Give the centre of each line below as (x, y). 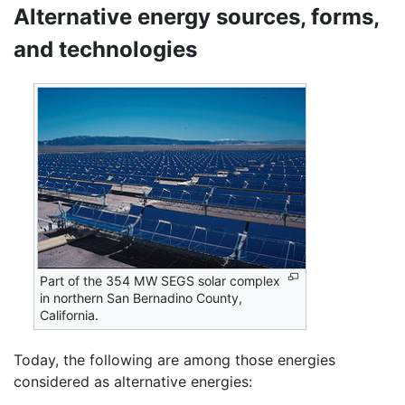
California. (70, 316)
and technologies (105, 49)
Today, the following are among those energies (174, 360)
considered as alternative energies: (133, 382)
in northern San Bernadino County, (141, 298)
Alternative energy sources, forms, (196, 16)
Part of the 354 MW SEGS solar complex (160, 281)
